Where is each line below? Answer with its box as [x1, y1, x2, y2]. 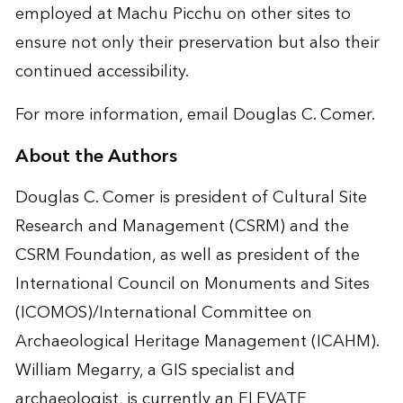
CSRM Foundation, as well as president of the [14, 241, 360, 270]
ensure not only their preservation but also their [14, 29, 380, 58]
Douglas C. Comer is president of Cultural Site [14, 184, 367, 212]
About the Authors [14, 140, 177, 174]
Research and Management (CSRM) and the [14, 212, 349, 241]
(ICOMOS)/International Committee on [14, 299, 312, 327]
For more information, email [14, 101, 233, 130]
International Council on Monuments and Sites [14, 270, 370, 299]
